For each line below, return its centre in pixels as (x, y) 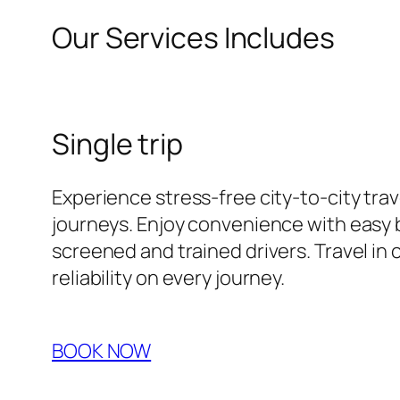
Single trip (117, 144)
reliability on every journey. (169, 277)
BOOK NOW (102, 350)
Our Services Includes (193, 37)
